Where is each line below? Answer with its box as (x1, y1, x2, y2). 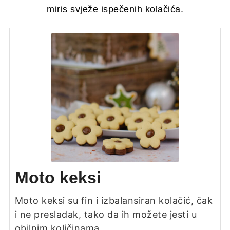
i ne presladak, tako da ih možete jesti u (14, 209, 197, 220)
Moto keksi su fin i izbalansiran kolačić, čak (14, 195, 213, 206)
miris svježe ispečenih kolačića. (47, 4, 183, 15)
